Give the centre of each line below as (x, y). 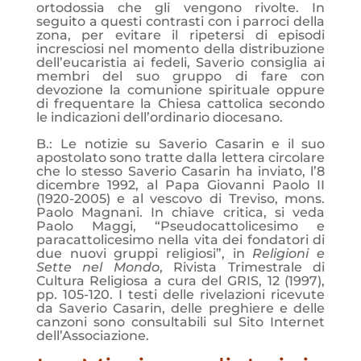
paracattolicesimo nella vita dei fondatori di (180, 240)
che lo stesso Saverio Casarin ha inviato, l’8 (180, 171)
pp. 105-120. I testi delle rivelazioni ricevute (180, 295)
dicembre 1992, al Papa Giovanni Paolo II (180, 185)
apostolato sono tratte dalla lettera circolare (180, 158)
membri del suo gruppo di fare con (180, 76)
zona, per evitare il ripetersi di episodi (180, 35)
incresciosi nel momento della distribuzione (180, 49)
